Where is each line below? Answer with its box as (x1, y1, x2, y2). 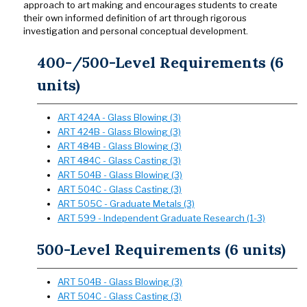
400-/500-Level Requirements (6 (37, 53, 284, 72)
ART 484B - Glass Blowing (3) (58, 140, 182, 151)
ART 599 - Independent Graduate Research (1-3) (58, 212, 265, 223)
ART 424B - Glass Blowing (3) (58, 126, 181, 137)
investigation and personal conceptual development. (23, 25, 248, 36)
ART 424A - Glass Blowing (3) (58, 112, 181, 123)
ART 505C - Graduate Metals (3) (58, 198, 195, 209)
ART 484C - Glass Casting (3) (58, 155, 181, 166)
